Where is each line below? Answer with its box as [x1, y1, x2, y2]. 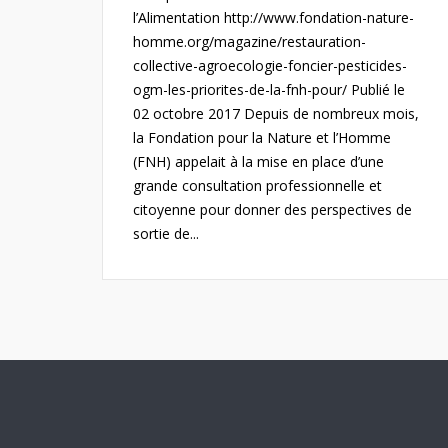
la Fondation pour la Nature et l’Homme [133, 128, 391, 147]
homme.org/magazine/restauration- [133, 32, 366, 51]
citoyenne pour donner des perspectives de [133, 200, 412, 219]
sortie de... [133, 224, 199, 243]
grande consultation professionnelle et [133, 176, 382, 195]
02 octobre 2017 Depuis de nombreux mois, [133, 104, 419, 123]
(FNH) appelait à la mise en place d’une [133, 152, 384, 171]
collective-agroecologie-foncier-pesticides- [133, 56, 407, 75]
